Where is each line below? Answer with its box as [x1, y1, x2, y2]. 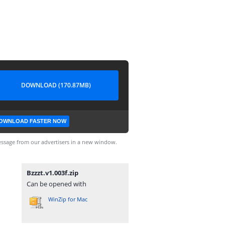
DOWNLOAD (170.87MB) [21, 81, 91, 89]
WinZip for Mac [48, 195, 87, 203]
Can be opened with [27, 179, 86, 188]
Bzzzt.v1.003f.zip [27, 168, 78, 177]
